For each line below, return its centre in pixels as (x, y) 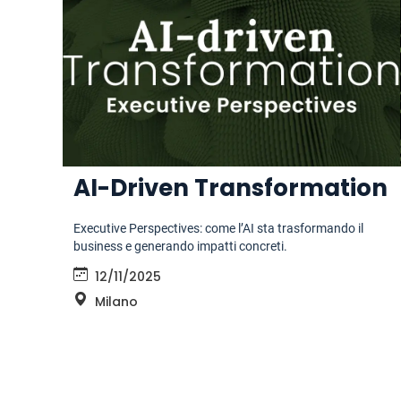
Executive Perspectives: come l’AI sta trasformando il (218, 229)
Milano (116, 302)
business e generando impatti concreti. (180, 247)
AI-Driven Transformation (230, 188)
